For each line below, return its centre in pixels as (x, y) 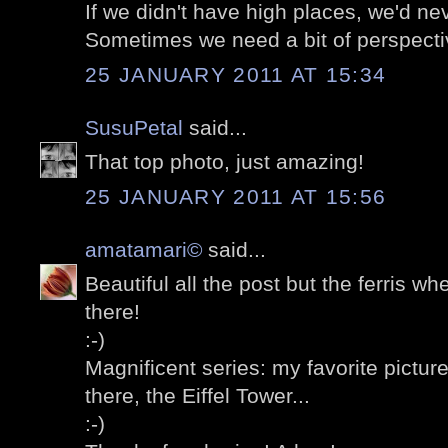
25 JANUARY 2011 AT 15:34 (236, 74)
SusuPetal (134, 127)
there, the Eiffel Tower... (197, 396)
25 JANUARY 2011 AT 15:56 (236, 196)
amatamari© (143, 249)
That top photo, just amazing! (224, 162)
